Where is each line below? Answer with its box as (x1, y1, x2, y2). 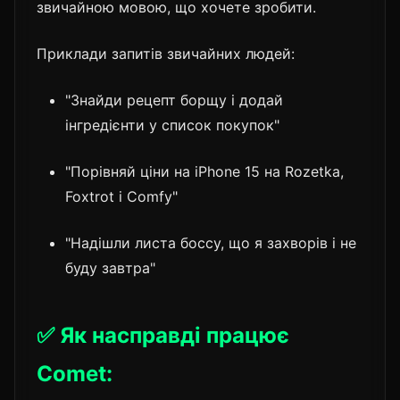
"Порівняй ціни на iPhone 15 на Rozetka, (65, 162, 344, 180)
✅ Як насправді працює (37, 321, 289, 348)
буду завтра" (65, 258, 155, 277)
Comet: (37, 360, 112, 387)
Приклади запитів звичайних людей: (37, 44, 295, 62)
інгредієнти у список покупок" (65, 115, 279, 134)
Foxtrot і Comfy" (65, 187, 178, 205)
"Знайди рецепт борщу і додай (65, 90, 283, 109)
